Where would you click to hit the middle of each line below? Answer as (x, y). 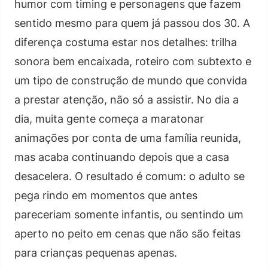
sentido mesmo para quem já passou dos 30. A (132, 23)
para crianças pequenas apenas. (96, 252)
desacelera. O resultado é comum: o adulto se (130, 176)
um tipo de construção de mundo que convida (131, 80)
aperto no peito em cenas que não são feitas (127, 233)
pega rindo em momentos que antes (106, 195)
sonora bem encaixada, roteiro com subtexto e (133, 61)
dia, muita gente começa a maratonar (109, 118)
